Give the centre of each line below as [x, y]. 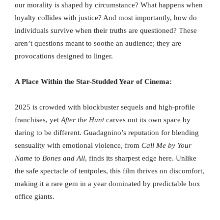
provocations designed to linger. [64, 56]
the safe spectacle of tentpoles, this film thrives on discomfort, [110, 171]
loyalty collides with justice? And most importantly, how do [106, 18]
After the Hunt [82, 120]
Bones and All [64, 158]
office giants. [35, 197]
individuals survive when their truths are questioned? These [106, 31]
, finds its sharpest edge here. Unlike [141, 158]
